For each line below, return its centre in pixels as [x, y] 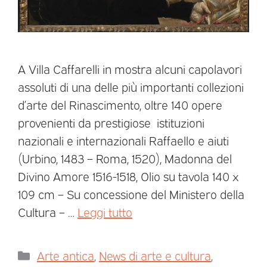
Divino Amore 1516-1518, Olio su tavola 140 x [128, 176]
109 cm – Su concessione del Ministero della [131, 193]
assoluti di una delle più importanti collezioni [131, 86]
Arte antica [66, 255]
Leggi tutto [105, 211]
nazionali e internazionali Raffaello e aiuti [123, 140]
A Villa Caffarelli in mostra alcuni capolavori [130, 68]
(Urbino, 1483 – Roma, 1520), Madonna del [125, 158]
